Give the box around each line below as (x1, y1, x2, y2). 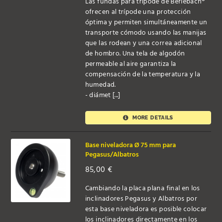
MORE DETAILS (131, 114, 173, 121)
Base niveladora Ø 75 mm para (85, 139, 176, 151)
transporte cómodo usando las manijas (85, 27, 207, 39)
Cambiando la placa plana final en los (85, 183, 200, 195)
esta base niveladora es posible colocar (85, 204, 207, 216)
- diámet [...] (85, 90, 120, 102)
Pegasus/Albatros (85, 149, 139, 161)
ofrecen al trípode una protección (85, 6, 191, 18)
